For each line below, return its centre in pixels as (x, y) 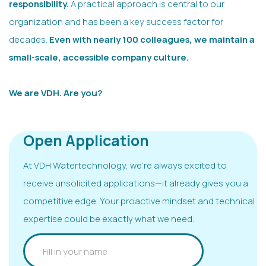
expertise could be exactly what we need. (109, 219)
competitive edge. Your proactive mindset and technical (139, 201)
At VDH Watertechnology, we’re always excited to (125, 165)
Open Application (86, 141)
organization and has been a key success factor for (116, 22)
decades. (29, 39)
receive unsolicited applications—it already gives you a (136, 183)
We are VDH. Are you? (57, 93)
